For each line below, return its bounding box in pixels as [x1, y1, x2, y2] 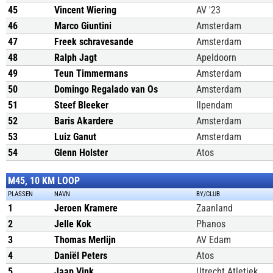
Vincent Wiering [54, 4, 116, 16]
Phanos [196, 218, 225, 230]
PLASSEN [8, 190, 33, 198]
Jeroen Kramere [54, 202, 118, 214]
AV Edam [196, 234, 231, 246]
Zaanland [196, 202, 233, 214]
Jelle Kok [54, 218, 91, 230]
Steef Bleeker [54, 99, 108, 111]
